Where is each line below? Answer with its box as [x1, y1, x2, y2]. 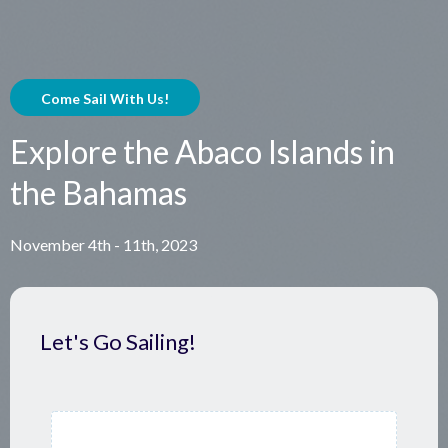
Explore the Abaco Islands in [10, 132, 395, 171]
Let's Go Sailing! [40, 328, 196, 355]
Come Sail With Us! [41, 90, 169, 107]
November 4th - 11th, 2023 [10, 235, 197, 254]
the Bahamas [10, 173, 187, 212]
